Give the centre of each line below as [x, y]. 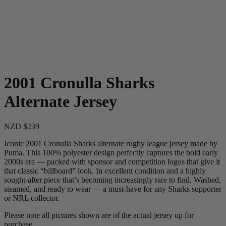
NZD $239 [22, 126]
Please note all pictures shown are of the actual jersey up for [99, 215]
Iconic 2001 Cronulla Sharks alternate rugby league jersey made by [111, 143]
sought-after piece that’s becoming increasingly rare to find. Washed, [112, 180]
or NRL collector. [32, 198]
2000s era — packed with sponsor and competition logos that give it [112, 161]
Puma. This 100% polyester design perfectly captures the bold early [111, 152]
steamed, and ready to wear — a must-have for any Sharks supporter [113, 189]
